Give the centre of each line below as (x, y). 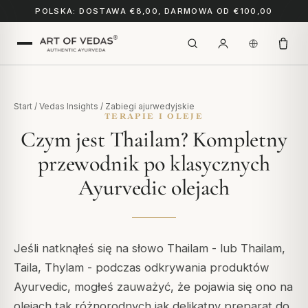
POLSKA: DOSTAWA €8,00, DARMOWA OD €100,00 (154, 11)
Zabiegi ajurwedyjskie (150, 106)
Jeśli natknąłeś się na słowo (90, 248)
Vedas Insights (69, 106)
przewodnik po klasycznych (154, 163)
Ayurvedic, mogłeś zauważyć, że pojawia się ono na (153, 287)
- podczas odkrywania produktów (177, 267)
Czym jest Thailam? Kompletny (154, 139)
